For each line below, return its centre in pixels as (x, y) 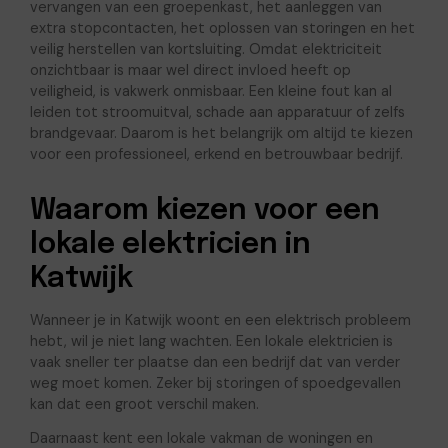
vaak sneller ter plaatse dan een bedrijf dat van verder (214, 362)
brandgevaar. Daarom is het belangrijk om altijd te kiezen (221, 132)
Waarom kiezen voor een (204, 210)
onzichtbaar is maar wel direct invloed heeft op (190, 69)
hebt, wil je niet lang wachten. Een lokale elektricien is (211, 341)
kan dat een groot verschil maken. (144, 404)
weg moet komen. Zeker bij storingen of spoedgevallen (215, 383)
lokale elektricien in (170, 244)
